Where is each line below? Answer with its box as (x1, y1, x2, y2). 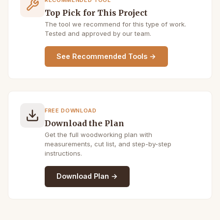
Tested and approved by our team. (45, 29, 151, 37)
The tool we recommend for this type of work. (45, 20, 186, 28)
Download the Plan (45, 118, 124, 129)
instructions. (45, 149, 82, 158)
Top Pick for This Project (45, 7, 147, 18)
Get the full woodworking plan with (45, 131, 152, 139)
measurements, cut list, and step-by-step (45, 140, 171, 148)
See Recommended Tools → (56, 52, 156, 61)
